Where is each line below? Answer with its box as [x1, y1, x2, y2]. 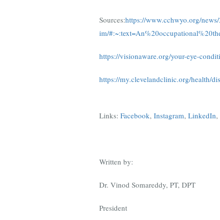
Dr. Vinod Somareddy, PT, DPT [99, 179, 195, 190]
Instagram [154, 110, 184, 120]
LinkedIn [188, 110, 216, 120]
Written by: [99, 156, 133, 166]
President [99, 202, 127, 213]
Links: [99, 110, 118, 120]
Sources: [99, 14, 125, 25]
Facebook [120, 110, 150, 120]
